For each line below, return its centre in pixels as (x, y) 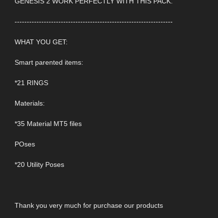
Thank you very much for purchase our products (89, 206)
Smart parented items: (49, 63)
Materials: (30, 103)
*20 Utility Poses (39, 165)
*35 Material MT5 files (48, 124)
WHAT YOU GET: (41, 42)
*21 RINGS (31, 83)
